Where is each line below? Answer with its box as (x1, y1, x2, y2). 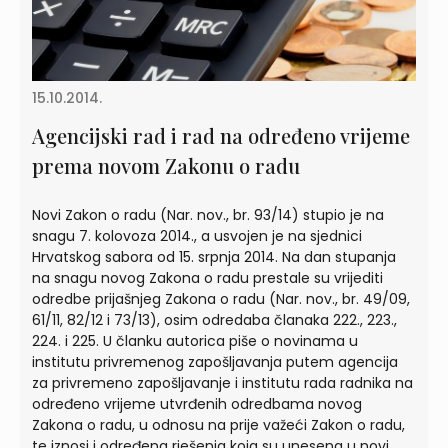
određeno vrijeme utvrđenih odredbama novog (32, 393, 362, 414)
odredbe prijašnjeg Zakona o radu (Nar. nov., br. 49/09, (32, 288, 410, 309)
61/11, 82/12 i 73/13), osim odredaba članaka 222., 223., (32, 309, 397, 330)
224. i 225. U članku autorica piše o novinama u (32, 330, 358, 351)
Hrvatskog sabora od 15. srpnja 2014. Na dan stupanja (32, 246, 396, 267)
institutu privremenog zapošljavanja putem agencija (32, 351, 398, 372)
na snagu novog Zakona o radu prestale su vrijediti (32, 267, 383, 288)
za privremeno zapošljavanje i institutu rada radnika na (32, 372, 413, 393)
